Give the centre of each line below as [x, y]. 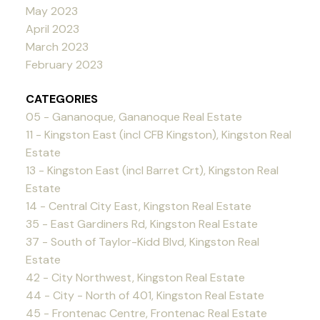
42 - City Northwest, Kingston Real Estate [135, 277]
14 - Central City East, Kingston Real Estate [138, 206]
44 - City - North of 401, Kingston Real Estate [145, 295]
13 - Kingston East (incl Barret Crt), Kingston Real [152, 170]
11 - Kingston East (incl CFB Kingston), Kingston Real [158, 134]
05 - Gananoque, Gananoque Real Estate [134, 116]
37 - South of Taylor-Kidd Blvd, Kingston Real [142, 241]
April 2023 [52, 29]
